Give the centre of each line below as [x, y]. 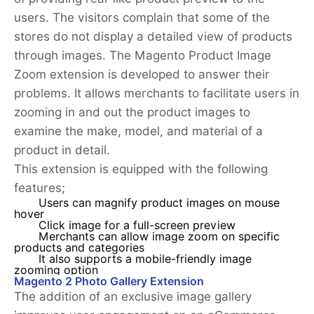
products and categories [79, 248]
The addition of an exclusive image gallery [133, 297]
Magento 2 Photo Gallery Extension [109, 282]
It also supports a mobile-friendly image [145, 259]
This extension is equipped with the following [141, 169]
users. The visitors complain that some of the [142, 18]
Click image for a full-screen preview [137, 226]
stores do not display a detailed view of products [153, 37]
